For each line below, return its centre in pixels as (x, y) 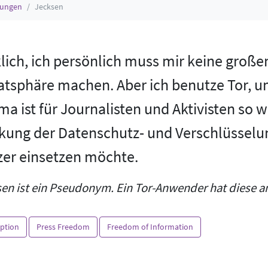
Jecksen (49, 7)
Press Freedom (63, 227)
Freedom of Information (150, 227)
